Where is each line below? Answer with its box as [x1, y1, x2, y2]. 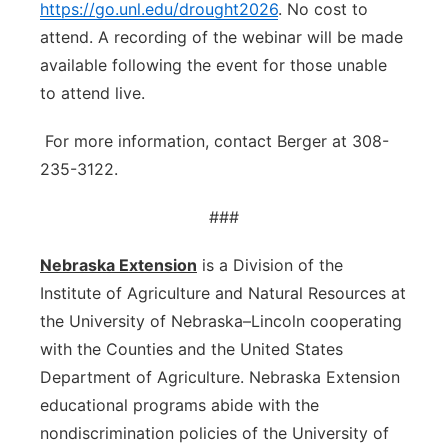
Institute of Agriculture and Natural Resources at [40, 283, 406, 303]
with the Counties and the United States [40, 339, 343, 359]
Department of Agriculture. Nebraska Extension [40, 367, 400, 387]
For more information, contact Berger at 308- [40, 131, 389, 151]
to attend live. [40, 83, 145, 103]
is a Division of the [197, 255, 343, 275]
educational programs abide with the [40, 395, 319, 415]
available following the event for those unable [40, 55, 387, 75]
